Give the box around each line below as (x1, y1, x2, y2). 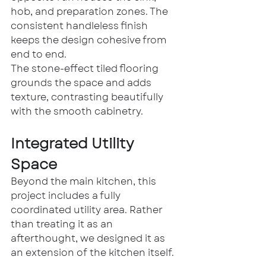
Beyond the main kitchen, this (11, 174, 159, 188)
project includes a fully (11, 188, 123, 202)
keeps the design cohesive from (11, 33, 169, 47)
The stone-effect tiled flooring (11, 61, 161, 75)
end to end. (11, 47, 66, 61)
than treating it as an (11, 217, 115, 231)
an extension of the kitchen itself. (11, 245, 174, 259)
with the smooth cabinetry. (11, 104, 143, 118)
